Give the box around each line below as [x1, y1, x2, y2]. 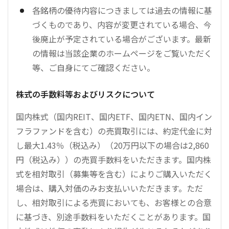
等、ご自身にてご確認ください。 [32, 61, 155, 74]
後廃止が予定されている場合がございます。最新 [32, 33, 211, 45]
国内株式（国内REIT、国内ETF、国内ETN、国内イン [16, 110, 212, 123]
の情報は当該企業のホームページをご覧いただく [32, 47, 212, 59]
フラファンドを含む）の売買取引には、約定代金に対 [16, 125, 212, 137]
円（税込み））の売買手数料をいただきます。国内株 [16, 153, 211, 166]
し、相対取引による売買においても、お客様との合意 [16, 196, 212, 209]
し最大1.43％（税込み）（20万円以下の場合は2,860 [16, 139, 209, 151]
